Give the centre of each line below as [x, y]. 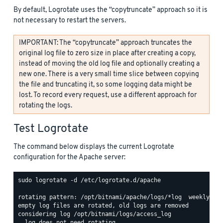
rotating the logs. [46, 106]
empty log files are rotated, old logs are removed [103, 206]
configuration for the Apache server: [69, 157]
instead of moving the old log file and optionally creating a [109, 64]
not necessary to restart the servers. [70, 20]
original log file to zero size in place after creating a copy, [107, 53]
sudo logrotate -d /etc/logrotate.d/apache [89, 180]
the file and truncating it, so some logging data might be [106, 85]
